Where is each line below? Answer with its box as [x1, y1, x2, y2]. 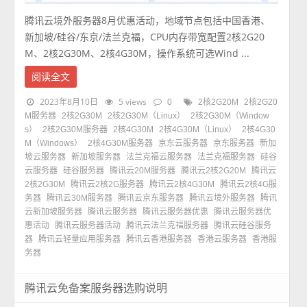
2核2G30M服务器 [42, 125, 108, 135]
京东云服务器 [158, 138, 208, 149]
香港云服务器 [197, 234, 247, 245]
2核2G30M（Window [191, 111, 270, 121]
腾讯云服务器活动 [55, 221, 121, 231]
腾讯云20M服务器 [110, 166, 176, 176]
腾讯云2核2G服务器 [71, 180, 145, 190]
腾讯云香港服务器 [126, 234, 193, 245]
